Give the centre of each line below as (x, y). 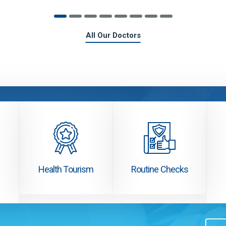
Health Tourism (66, 169)
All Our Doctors (113, 36)
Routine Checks (160, 169)
